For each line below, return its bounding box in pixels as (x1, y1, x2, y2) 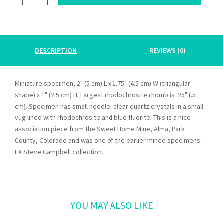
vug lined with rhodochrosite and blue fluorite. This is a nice (15, 112, 191, 122)
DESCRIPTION (35, 45, 77, 55)
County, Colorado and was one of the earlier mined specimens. (15, 135, 202, 145)
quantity (21, 24, 46, 33)
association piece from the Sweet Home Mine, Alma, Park (15, 124, 185, 133)
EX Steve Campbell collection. (15, 147, 103, 156)
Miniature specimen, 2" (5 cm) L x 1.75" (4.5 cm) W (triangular (15, 78, 190, 88)
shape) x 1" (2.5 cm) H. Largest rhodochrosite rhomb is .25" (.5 (15, 90, 196, 99)
